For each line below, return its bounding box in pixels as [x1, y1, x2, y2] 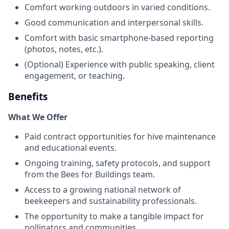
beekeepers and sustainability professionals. [25, 195, 197, 207]
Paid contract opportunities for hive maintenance [25, 131, 216, 143]
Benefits [8, 89, 48, 103]
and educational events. [25, 142, 117, 154]
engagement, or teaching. [25, 70, 125, 81]
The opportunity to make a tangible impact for [25, 211, 204, 222]
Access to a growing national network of [25, 184, 181, 196]
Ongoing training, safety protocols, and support [25, 157, 211, 169]
